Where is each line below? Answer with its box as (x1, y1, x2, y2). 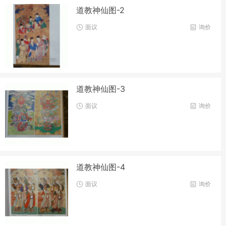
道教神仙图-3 (76, 83, 126, 94)
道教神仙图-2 (76, 5, 125, 16)
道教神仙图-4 (76, 162, 126, 173)
